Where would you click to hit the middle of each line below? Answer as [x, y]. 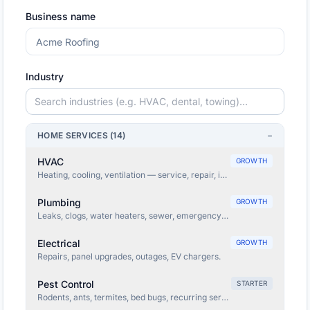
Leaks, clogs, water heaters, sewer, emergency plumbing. [149, 216]
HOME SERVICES [73, 135]
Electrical [59, 243]
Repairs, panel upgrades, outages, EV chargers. [129, 256]
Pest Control [66, 284]
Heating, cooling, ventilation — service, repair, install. [140, 175]
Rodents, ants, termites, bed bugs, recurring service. [139, 297]
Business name [61, 16]
